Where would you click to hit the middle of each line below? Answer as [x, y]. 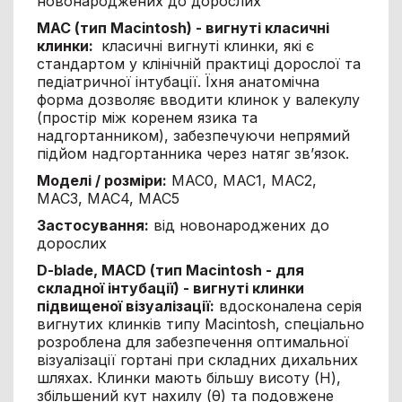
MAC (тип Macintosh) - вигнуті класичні [183, 27]
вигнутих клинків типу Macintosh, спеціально [200, 323]
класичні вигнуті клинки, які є [205, 45]
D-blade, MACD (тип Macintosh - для [170, 270]
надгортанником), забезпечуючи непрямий [193, 135]
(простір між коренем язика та [147, 117]
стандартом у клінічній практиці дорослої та [198, 63]
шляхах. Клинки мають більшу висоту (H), [188, 377]
